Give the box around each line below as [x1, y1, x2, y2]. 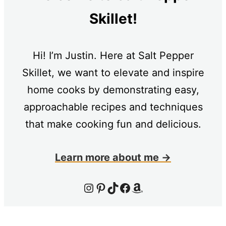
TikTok [106, 180, 113, 195]
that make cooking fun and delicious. [25, 118, 201, 131]
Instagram [82, 180, 93, 195]
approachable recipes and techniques [23, 101, 203, 114]
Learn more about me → [55, 151, 171, 164]
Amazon [131, 180, 138, 195]
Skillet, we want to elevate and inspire [22, 67, 204, 79]
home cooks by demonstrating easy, [27, 84, 199, 96]
